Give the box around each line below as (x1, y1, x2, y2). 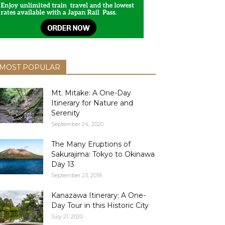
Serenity (51, 108, 80, 118)
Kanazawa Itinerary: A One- (51, 191, 146, 200)
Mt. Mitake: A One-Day (51, 88, 131, 97)
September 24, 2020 (51, 121, 103, 128)
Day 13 (51, 160, 74, 169)
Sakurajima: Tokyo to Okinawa (51, 150, 155, 159)
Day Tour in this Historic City (51, 201, 149, 210)
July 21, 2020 (51, 213, 83, 220)
